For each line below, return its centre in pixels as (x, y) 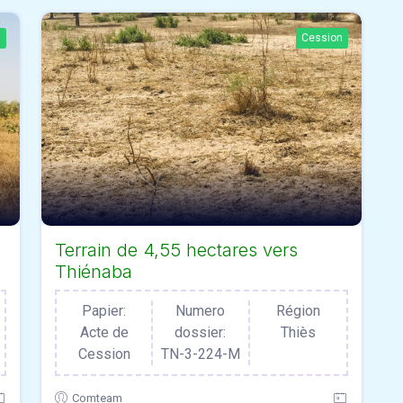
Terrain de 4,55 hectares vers (176, 251)
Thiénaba (94, 272)
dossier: (201, 333)
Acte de (104, 333)
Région (298, 311)
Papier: (104, 311)
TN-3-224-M (200, 354)
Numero (201, 311)
